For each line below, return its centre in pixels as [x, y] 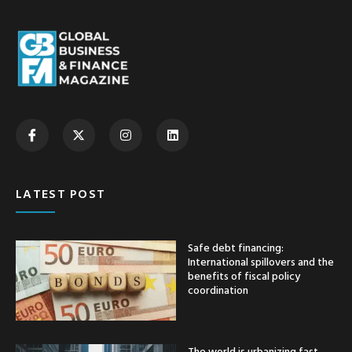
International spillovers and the [261, 261]
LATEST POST [61, 193]
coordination [218, 289]
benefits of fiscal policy [244, 275]
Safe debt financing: [236, 247]
